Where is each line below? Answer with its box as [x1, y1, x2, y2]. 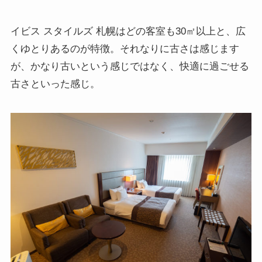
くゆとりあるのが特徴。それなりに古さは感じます [10, 43, 239, 54]
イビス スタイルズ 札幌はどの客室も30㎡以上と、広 [10, 25, 246, 37]
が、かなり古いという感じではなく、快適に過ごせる [10, 60, 249, 72]
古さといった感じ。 [10, 78, 100, 89]
